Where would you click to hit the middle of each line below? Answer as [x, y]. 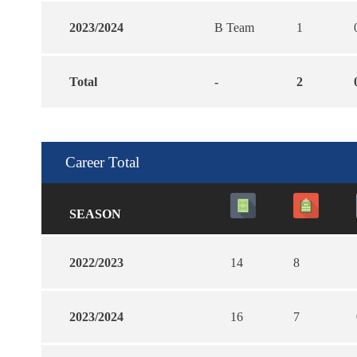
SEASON [95, 214]
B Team [234, 27]
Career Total [102, 162]
